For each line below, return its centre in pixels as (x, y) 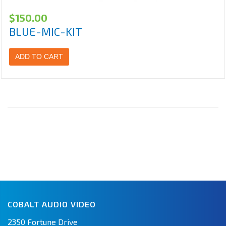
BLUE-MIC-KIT (46, 32)
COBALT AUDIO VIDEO (52, 204)
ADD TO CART (39, 57)
